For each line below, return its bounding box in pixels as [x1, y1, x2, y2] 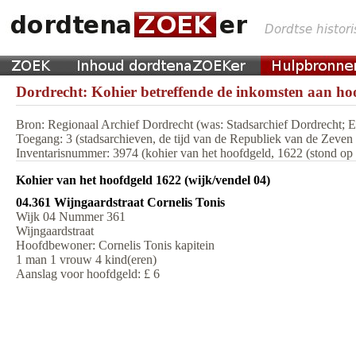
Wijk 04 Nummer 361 [16, 210, 126, 223]
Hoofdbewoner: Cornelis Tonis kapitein [16, 238, 215, 252]
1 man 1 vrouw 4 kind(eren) [16, 253, 157, 266]
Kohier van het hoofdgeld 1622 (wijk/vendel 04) [16, 173, 270, 187]
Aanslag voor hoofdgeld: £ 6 [16, 267, 160, 281]
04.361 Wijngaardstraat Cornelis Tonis [16, 195, 225, 209]
